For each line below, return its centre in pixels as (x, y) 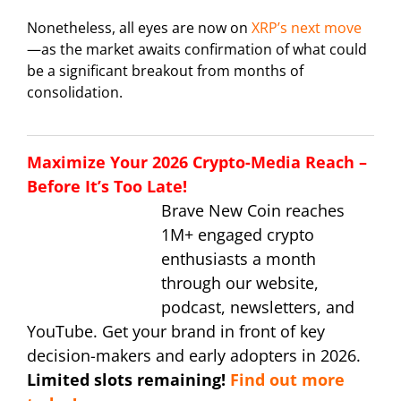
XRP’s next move (307, 28)
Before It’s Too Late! (107, 187)
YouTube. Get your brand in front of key (176, 332)
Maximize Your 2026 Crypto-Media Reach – (197, 162)
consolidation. (75, 93)
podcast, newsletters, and (258, 307)
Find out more (287, 380)
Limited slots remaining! (128, 380)
